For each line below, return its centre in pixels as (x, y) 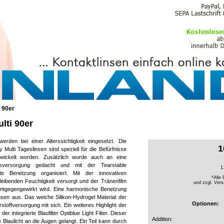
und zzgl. (203, 183)
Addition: (162, 219)
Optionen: (205, 203)
